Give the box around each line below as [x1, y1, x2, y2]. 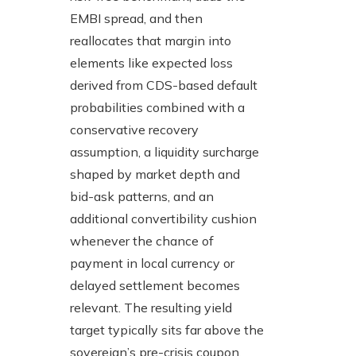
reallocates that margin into [70, 33, 231, 49]
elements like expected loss [70, 55, 233, 72]
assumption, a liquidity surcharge [70, 144, 259, 161]
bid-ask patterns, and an [70, 188, 214, 205]
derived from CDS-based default [70, 77, 257, 94]
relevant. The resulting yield [70, 300, 232, 316]
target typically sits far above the [70, 322, 264, 339]
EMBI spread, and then [70, 10, 203, 27]
